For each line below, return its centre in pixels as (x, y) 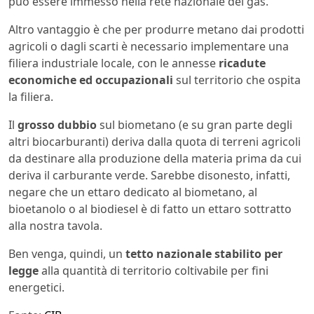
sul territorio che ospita (237, 80)
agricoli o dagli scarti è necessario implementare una (149, 46)
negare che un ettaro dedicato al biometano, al (133, 192)
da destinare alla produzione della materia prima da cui (155, 158)
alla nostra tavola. (55, 225)
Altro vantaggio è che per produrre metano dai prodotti (156, 29)
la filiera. (31, 96)
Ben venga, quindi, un (67, 253)
